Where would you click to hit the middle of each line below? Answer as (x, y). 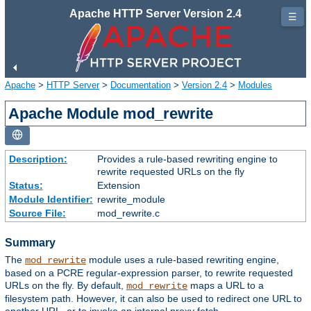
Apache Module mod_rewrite (111, 113)
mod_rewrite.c (128, 213)
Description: (38, 159)
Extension (118, 185)
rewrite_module (131, 199)
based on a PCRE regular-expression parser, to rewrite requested (149, 273)
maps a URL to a (226, 286)
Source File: (37, 213)
